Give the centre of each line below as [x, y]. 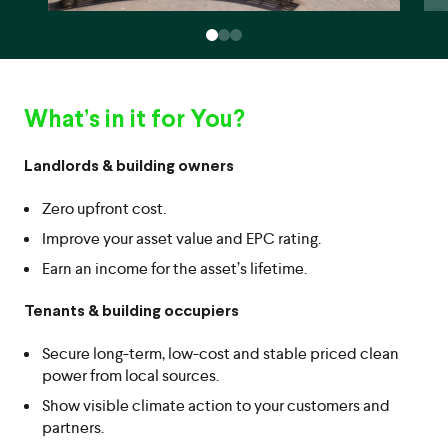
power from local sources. [130, 375]
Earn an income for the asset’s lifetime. [174, 268]
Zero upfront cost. [104, 208]
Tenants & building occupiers [131, 311]
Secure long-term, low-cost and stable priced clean [220, 353]
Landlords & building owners [129, 166]
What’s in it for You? [134, 120]
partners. [73, 427]
